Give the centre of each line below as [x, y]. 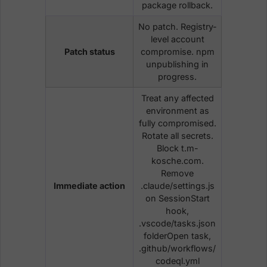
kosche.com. [177, 160]
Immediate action [89, 185]
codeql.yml [177, 260]
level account [177, 39]
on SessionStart [177, 198]
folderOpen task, [177, 235]
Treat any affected [177, 98]
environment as [177, 110]
